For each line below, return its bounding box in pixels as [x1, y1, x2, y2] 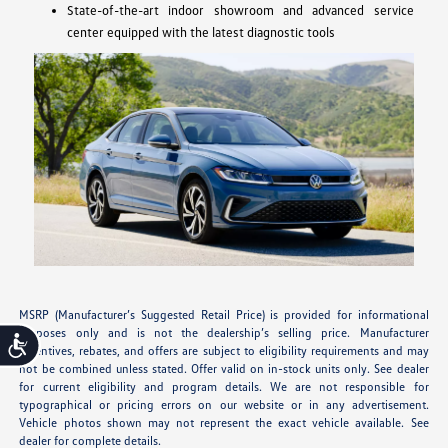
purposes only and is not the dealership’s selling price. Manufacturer [19, 325, 429, 341]
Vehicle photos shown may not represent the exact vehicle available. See [19, 415, 429, 431]
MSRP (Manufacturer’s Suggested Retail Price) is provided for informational [19, 307, 429, 323]
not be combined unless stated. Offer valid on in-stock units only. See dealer [19, 361, 429, 377]
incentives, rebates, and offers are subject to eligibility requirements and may [19, 343, 429, 359]
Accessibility [30, 334, 104, 351]
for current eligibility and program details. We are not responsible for [19, 379, 429, 395]
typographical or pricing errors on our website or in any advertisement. [19, 397, 429, 413]
